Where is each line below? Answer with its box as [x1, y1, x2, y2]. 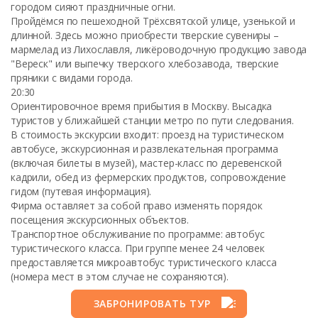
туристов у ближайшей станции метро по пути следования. [11, 114, 294, 127]
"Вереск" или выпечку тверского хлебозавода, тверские [11, 57, 279, 70]
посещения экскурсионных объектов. [11, 213, 189, 226]
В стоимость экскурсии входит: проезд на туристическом [11, 128, 284, 141]
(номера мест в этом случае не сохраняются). [11, 270, 229, 283]
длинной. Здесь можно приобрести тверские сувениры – [11, 28, 279, 42]
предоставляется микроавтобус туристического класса [11, 256, 277, 269]
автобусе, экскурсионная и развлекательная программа [11, 142, 278, 155]
